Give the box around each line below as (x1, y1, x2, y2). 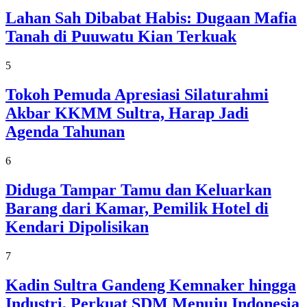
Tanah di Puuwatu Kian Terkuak (5, 27, 236, 46)
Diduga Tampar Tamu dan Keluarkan (5, 181, 271, 199)
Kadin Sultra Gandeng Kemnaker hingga (5, 275, 296, 294)
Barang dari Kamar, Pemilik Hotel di (5, 199, 269, 218)
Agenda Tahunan (5, 123, 125, 141)
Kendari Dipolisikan (5, 218, 149, 236)
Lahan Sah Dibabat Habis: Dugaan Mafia (5, 9, 297, 27)
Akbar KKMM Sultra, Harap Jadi (5, 104, 249, 123)
